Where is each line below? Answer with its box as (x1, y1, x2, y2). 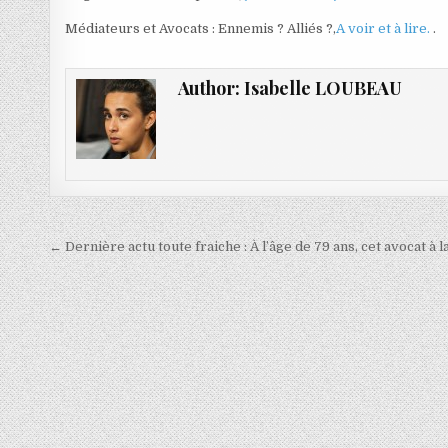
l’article (48, 286, 148, 324)
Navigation (48, 230, 190, 268)
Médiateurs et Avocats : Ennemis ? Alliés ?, (65, 20, 337, 36)
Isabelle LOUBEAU (243, 75, 402, 100)
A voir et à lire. (336, 20, 434, 36)
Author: (177, 75, 244, 100)
